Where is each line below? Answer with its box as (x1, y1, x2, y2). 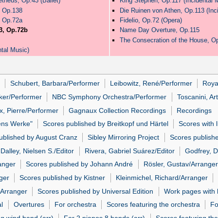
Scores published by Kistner (19, 173, 106, 182)
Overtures (13, 200, 44, 209)
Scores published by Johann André (26, 160, 133, 168)
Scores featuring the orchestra (107, 200, 200, 209)
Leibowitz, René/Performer (110, 79, 193, 88)
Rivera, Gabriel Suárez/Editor (84, 146, 175, 155)
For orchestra (54, 200, 96, 209)
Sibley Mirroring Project (88, 133, 160, 141)
